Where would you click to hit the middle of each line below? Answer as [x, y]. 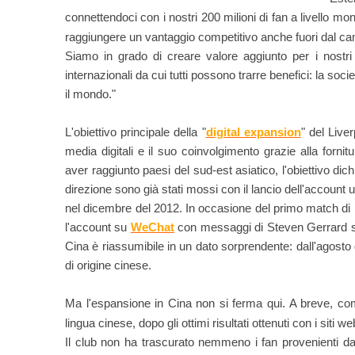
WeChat [152, 227]
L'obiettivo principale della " [136, 132]
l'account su [98, 227]
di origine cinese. [108, 265]
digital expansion [253, 132]
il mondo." [90, 94]
